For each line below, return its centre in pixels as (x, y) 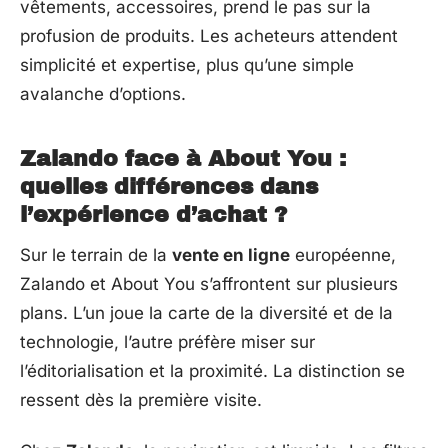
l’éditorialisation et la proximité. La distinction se (212, 370)
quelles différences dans (169, 186)
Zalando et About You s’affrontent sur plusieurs (209, 283)
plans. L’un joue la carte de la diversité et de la (206, 312)
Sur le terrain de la (96, 254)
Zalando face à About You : (183, 158)
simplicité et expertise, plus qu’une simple (187, 64)
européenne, (343, 254)
